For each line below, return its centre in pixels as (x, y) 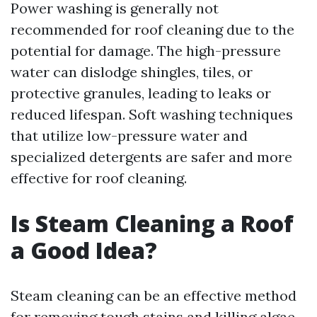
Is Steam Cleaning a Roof (152, 223)
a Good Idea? (84, 250)
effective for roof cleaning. (99, 178)
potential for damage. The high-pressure (146, 51)
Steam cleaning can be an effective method (154, 295)
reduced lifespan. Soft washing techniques (152, 114)
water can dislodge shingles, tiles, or (132, 72)
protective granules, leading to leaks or (141, 93)
